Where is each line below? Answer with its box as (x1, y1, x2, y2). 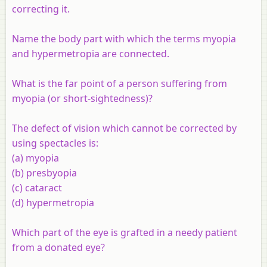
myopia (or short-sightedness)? (12, 91, 153, 105)
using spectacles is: (12, 136, 98, 150)
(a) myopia (12, 151, 59, 164)
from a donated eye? (12, 240, 105, 254)
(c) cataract (12, 181, 62, 194)
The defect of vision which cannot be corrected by (12, 121, 237, 135)
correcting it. (12, 2, 70, 15)
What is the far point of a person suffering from (12, 76, 227, 90)
